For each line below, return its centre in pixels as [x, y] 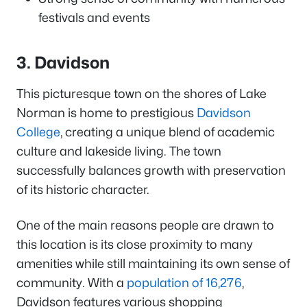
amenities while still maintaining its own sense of [153, 263]
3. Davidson [63, 62]
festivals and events [94, 17]
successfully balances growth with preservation [151, 170]
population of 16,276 [184, 282]
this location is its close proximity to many [135, 244]
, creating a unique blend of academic [168, 132]
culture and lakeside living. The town [119, 151]
